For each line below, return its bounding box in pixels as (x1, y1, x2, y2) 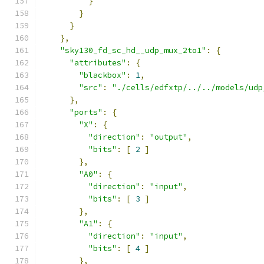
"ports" (70, 107, 103, 117)
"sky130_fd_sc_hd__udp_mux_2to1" (60, 45, 206, 55)
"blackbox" (79, 70, 126, 80)
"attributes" (70, 58, 126, 68)
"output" (150, 132, 187, 142)
